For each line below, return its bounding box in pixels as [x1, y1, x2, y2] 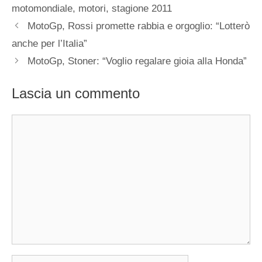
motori [78, 3, 106, 15]
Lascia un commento [12, 85, 140, 101]
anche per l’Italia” [12, 38, 87, 50]
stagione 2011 [112, 3, 172, 15]
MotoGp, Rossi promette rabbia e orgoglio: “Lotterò [27, 20, 250, 32]
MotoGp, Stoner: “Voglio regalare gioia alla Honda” [27, 56, 247, 67]
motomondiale [12, 3, 73, 15]
